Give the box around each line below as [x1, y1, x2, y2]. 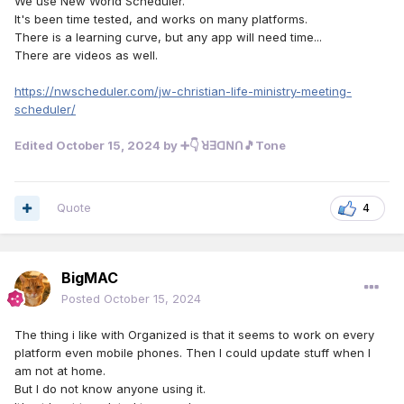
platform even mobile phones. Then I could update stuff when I [14, 345, 371, 361]
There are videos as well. [14, 48, 158, 63]
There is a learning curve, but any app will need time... [14, 30, 322, 45]
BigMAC [61, 269, 118, 288]
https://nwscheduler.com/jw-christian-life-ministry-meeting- [14, 84, 352, 99]
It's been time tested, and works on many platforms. [14, 12, 308, 27]
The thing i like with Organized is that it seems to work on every [14, 327, 374, 343]
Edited [14, 138, 56, 153]
